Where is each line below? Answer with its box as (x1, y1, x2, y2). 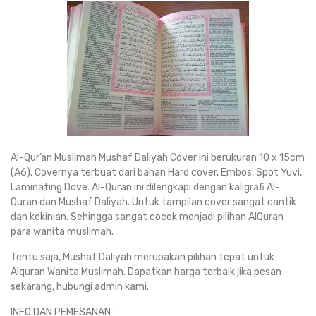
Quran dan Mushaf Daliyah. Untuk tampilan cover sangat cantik (11, 196, 296, 209)
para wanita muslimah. (11, 226, 114, 238)
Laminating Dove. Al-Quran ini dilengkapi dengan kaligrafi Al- (11, 181, 280, 194)
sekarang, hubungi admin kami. (11, 281, 149, 293)
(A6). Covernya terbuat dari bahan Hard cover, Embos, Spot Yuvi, (11, 166, 302, 179)
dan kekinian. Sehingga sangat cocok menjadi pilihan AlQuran (11, 211, 284, 224)
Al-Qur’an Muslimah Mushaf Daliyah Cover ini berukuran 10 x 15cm (11, 152, 305, 164)
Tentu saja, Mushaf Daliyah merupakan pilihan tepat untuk (11, 251, 274, 264)
